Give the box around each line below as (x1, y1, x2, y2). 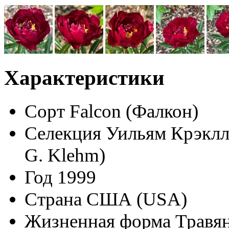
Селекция (25, 122, 101, 144)
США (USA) (86, 188, 187, 210)
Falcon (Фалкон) (70, 100, 198, 122)
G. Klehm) (25, 144, 105, 166)
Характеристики (4, 66, 165, 89)
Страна (25, 188, 82, 210)
